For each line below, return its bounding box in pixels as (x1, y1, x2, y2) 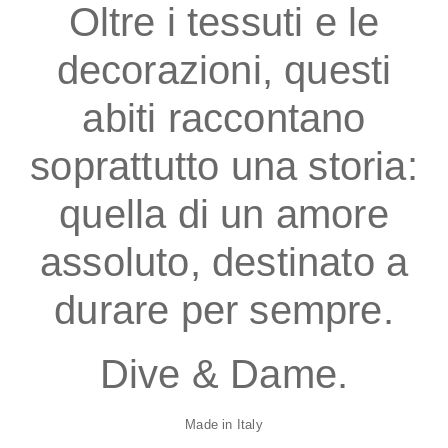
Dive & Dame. (99, 351, 349, 396)
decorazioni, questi (56, 47, 392, 92)
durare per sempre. (54, 287, 394, 332)
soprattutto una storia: (30, 143, 418, 188)
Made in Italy (185, 416, 263, 432)
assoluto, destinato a (39, 239, 409, 284)
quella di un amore (59, 191, 389, 236)
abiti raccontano (82, 95, 366, 140)
